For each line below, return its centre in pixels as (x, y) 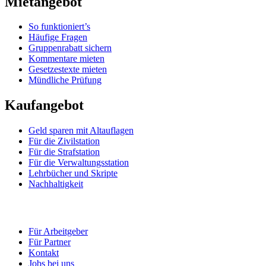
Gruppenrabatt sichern (70, 48)
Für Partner (50, 242)
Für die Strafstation (64, 152)
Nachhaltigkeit (56, 184)
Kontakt (44, 253)
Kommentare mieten (66, 59)
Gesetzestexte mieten (68, 69)
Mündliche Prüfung (65, 80)
